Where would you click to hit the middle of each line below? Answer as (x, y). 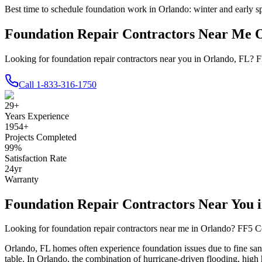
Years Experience (37, 116)
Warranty (22, 179)
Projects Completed (41, 137)
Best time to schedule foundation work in (82, 9)
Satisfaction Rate (36, 158)
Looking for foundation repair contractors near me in (103, 229)
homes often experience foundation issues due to (142, 249)
